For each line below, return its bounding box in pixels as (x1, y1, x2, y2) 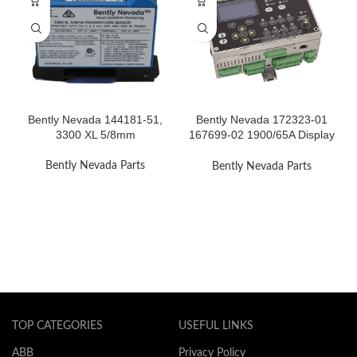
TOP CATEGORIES (12, 320, 103, 331)
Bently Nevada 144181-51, (28, 112, 163, 126)
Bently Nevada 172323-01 (195, 112, 328, 126)
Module (242, 143, 280, 156)
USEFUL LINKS (178, 320, 253, 331)
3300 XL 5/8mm (55, 127, 135, 141)
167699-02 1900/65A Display (189, 127, 335, 141)
